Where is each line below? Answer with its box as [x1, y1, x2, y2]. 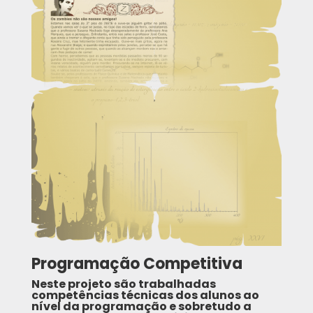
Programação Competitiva [31, 252, 242, 275]
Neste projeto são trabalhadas [31, 275, 216, 292]
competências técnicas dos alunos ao [31, 286, 259, 303]
